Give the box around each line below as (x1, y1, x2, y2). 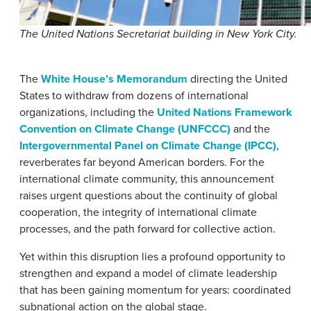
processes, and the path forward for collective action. (19, 220, 276, 237)
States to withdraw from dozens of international (19, 87, 249, 103)
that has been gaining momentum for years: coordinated (19, 281, 291, 298)
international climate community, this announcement (19, 170, 274, 187)
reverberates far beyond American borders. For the (19, 153, 264, 170)
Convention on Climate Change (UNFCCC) (19, 120, 230, 137)
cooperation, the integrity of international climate (19, 203, 257, 220)
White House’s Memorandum (41, 70, 187, 87)
